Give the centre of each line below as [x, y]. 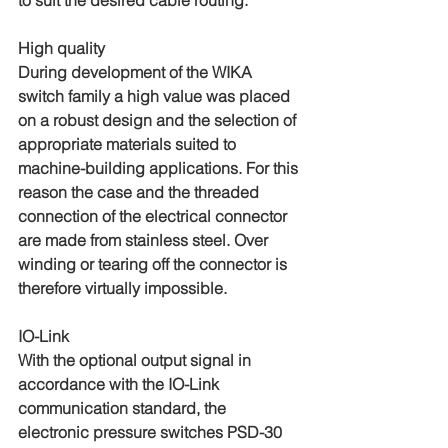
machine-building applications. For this [160, 168]
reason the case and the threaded [140, 192]
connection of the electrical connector [154, 216]
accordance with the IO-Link [120, 384]
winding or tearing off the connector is [154, 264]
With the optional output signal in [136, 360]
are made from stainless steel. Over [145, 240]
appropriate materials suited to [129, 144]
